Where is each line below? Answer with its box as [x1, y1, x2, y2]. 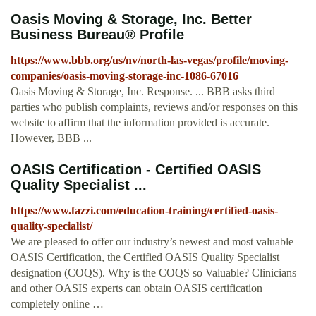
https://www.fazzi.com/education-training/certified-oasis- [11, 205, 278, 217]
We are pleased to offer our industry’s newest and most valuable [11, 236, 293, 248]
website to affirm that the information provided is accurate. [11, 116, 269, 129]
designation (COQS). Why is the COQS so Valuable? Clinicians [11, 267, 296, 279]
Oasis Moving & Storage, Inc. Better [11, 11, 252, 28]
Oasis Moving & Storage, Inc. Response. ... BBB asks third [11, 85, 275, 98]
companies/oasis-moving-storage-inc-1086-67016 [11, 70, 238, 83]
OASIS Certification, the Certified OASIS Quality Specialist [11, 251, 279, 264]
